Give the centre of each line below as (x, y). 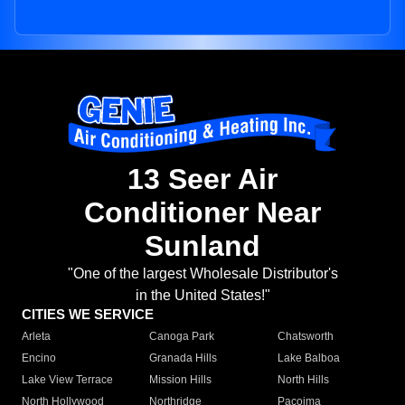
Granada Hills (184, 358)
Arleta (36, 337)
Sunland (202, 246)
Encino (39, 358)
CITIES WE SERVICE (88, 315)
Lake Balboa (308, 358)
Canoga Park (182, 337)
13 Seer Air (202, 179)
